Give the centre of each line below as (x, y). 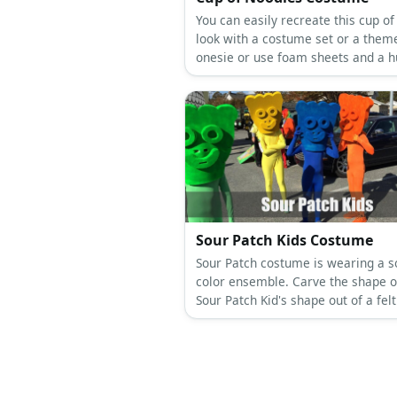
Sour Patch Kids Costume (284, 241)
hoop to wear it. (241, 76)
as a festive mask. (248, 338)
